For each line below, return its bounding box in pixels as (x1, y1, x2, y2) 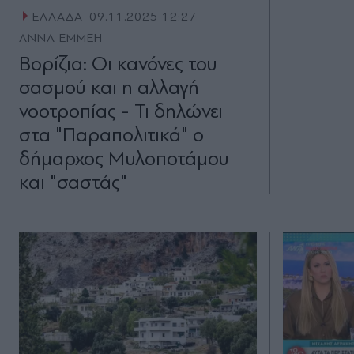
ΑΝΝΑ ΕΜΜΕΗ (19, 31, 103, 46)
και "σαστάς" (19, 171, 127, 194)
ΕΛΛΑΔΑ (32, 9, 83, 24)
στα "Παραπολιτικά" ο (19, 123, 204, 147)
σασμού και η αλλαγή (19, 76, 199, 100)
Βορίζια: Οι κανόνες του (19, 52, 217, 76)
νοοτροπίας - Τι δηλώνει (19, 100, 223, 123)
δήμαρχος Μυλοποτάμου (19, 147, 229, 171)
